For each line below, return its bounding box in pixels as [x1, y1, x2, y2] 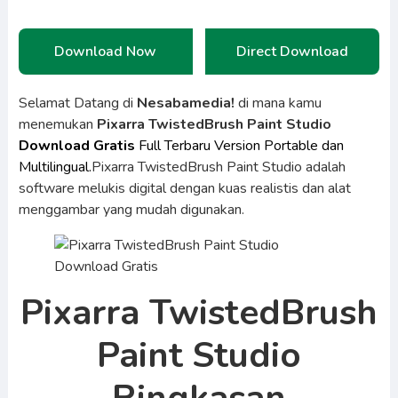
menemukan [18, 115, 97, 134]
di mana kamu [237, 93, 322, 113]
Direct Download [236, 42, 349, 61]
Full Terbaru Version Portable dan [134, 136, 344, 155]
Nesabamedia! [136, 93, 238, 113]
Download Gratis [18, 136, 135, 155]
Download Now [54, 42, 157, 61]
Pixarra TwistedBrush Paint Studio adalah [91, 157, 346, 177]
